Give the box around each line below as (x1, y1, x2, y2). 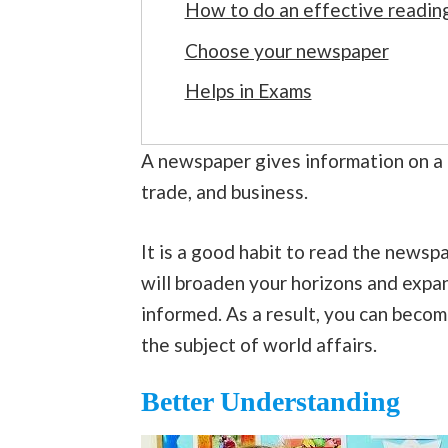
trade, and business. (140, 180, 308, 204)
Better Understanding (140, 386, 400, 418)
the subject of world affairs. (140, 332, 377, 356)
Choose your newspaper (184, 38, 389, 62)
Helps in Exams (184, 79, 312, 103)
